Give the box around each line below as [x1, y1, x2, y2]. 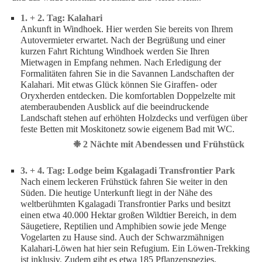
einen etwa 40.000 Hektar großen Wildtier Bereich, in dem [20, 210, 236, 220]
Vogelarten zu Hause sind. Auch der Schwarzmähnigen [20, 232, 224, 243]
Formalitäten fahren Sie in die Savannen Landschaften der [20, 68, 234, 79]
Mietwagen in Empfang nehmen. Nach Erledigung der [20, 57, 221, 68]
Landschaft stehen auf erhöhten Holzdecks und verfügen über [20, 113, 247, 123]
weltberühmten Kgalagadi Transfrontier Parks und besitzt [20, 199, 230, 209]
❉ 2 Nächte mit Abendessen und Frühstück [73, 139, 244, 150]
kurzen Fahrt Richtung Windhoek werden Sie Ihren [20, 46, 209, 57]
